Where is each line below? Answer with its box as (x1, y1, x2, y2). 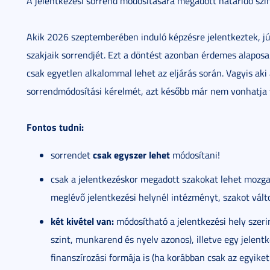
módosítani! (170, 148, 220, 162)
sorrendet (51, 148, 93, 162)
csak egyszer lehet (93, 148, 170, 162)
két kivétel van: (51, 214, 114, 228)
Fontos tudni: (27, 120, 84, 134)
